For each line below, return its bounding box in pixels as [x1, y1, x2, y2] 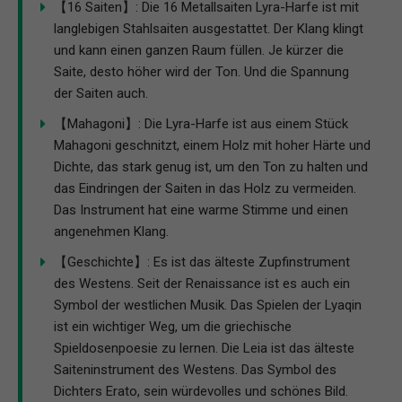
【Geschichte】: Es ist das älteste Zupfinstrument [54, 253, 350, 270]
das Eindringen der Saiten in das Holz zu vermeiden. [54, 179, 356, 197]
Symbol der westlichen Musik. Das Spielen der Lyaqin [54, 296, 362, 313]
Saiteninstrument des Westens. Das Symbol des [54, 361, 336, 378]
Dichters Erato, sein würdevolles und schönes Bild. [54, 382, 348, 399]
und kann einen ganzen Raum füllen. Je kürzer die [54, 41, 344, 58]
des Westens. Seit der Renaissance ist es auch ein [54, 275, 350, 292]
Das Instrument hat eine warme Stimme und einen [54, 201, 348, 218]
